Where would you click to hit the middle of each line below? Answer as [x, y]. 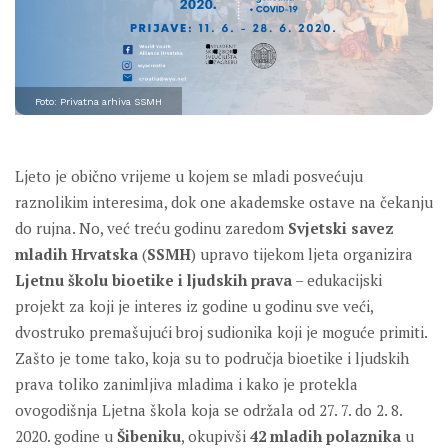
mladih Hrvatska [76, 254]
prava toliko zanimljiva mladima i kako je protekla [186, 384]
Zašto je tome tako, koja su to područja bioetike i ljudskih [212, 358]
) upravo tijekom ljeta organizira [302, 254]
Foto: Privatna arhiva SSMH [98, 102]
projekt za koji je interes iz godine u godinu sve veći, [194, 306]
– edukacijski [337, 280]
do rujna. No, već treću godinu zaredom [151, 228]
